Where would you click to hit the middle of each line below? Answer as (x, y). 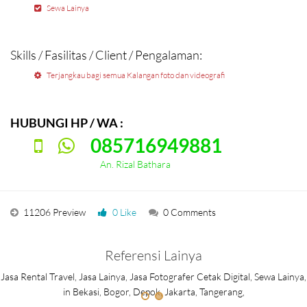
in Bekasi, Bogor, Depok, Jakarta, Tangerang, (153, 292)
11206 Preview (54, 212)
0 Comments (189, 212)
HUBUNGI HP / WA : (67, 122)
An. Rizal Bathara (102, 164)
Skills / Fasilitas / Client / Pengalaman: (106, 55)
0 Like (124, 212)
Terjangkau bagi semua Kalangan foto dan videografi (136, 75)
